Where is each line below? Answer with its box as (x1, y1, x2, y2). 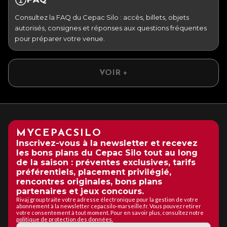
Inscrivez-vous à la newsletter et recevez (16, 138, 198, 148)
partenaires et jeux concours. (16, 186, 144, 196)
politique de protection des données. (16, 215, 113, 222)
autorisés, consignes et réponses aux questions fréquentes (15, 23, 207, 32)
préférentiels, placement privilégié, (16, 167, 171, 177)
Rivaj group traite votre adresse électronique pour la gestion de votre (16, 196, 198, 203)
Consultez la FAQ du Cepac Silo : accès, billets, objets (15, 13, 189, 21)
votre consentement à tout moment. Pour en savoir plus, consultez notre (16, 209, 204, 216)
